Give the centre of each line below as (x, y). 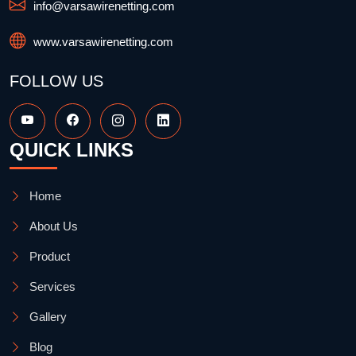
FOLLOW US (56, 81)
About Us (54, 226)
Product (50, 257)
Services (52, 287)
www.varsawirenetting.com (103, 42)
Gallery (48, 317)
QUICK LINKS (72, 150)
